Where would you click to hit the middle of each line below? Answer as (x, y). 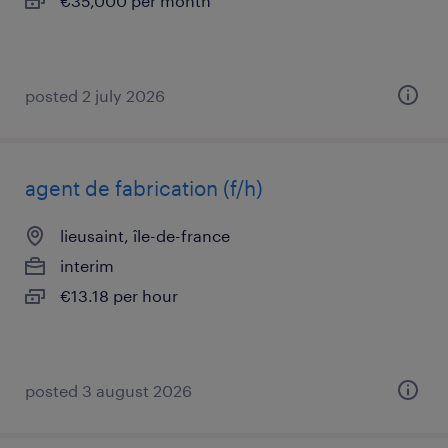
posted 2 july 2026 (95, 95)
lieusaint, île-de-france (145, 235)
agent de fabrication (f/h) (144, 188)
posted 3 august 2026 (108, 390)
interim (87, 265)
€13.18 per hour (119, 295)
